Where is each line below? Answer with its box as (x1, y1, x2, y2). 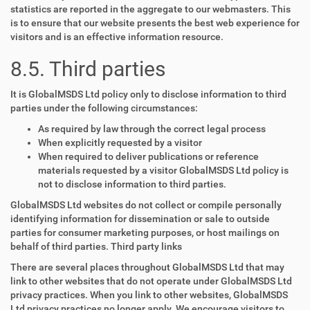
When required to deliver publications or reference (38, 151, 259, 162)
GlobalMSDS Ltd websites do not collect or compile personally (10, 199, 282, 210)
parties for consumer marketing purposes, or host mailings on (10, 227, 280, 238)
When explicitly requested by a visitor (38, 137, 202, 148)
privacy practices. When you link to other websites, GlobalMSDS (10, 289, 288, 300)
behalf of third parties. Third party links (10, 241, 182, 252)
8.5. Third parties (10, 57, 165, 81)
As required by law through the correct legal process (38, 123, 266, 134)
